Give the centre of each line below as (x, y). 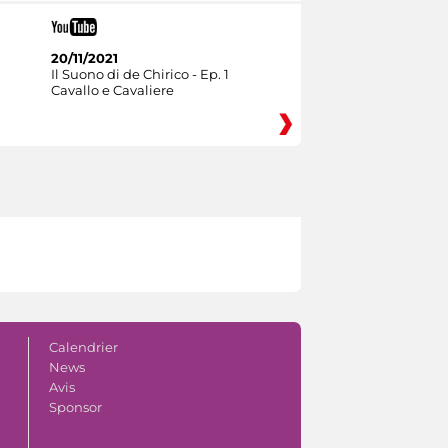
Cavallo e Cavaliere (112, 89)
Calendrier (83, 346)
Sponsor (75, 406)
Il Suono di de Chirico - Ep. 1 (139, 73)
